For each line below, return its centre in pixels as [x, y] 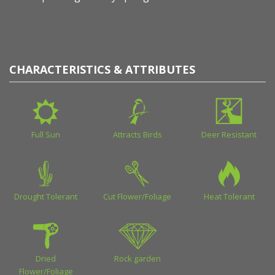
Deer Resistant [229, 135]
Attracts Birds [137, 135]
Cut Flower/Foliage [137, 197]
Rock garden [137, 259]
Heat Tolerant [229, 197]
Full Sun [46, 135]
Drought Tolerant [46, 197]
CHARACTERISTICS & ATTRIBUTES [102, 70]
